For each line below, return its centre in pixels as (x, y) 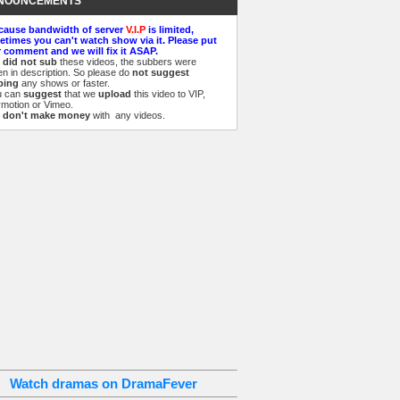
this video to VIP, (168, 94)
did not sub (30, 62)
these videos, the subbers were (127, 62)
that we (80, 94)
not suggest (161, 72)
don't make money (46, 115)
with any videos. (128, 115)
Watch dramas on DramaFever (104, 383)
